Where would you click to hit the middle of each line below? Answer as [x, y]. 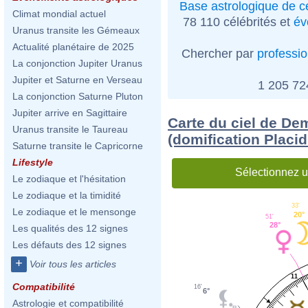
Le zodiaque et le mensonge [74, 212]
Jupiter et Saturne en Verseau [77, 80]
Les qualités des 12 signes [70, 228]
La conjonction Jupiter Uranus [77, 63]
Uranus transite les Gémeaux [76, 30]
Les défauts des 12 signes [69, 245]
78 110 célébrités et [238, 22]
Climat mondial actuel [59, 14]
